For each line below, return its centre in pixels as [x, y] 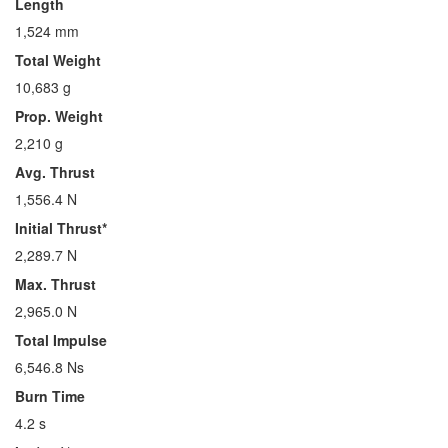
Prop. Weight [59, 116]
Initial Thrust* [61, 228]
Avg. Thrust [55, 172]
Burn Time [50, 396]
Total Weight [58, 60]
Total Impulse [61, 340]
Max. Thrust [55, 284]
